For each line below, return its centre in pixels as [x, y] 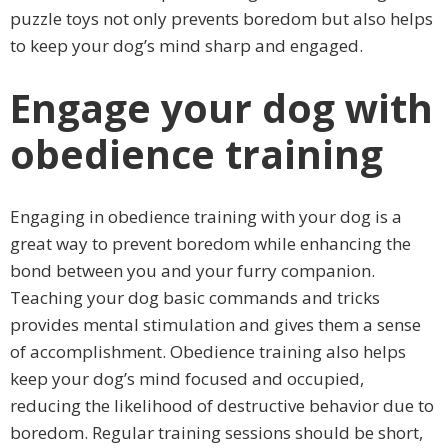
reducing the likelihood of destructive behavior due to [222, 405]
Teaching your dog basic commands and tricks [195, 297]
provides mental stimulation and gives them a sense [215, 324]
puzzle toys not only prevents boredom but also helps [221, 18]
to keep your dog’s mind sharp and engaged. [186, 45]
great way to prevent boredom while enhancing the [210, 243]
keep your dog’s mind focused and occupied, [187, 378]
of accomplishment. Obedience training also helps [208, 351]
